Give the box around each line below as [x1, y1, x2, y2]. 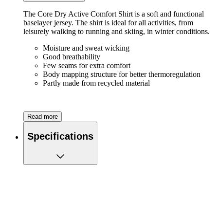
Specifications [27, 131, 93, 142]
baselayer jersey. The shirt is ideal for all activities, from [23, 18, 193, 27]
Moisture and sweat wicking [43, 43, 129, 52]
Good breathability [43, 52, 100, 61]
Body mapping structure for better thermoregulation [43, 70, 200, 78]
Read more [27, 112, 58, 120]
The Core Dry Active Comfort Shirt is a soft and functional [23, 9, 204, 18]
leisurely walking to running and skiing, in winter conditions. [23, 27, 210, 36]
